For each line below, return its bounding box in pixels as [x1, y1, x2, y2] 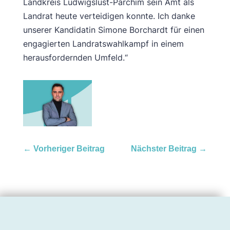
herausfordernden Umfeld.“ [23, 52, 128, 63]
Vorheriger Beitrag [33, 144, 105, 153]
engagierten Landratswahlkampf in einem [23, 39, 184, 49]
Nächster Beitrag [131, 144, 197, 153]
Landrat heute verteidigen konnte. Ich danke [23, 11, 195, 21]
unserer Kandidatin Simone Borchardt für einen [23, 25, 204, 35]
